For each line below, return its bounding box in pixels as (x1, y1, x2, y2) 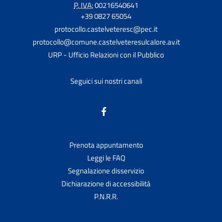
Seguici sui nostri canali (70, 75, 142, 87)
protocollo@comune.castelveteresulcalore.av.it (32, 36, 180, 48)
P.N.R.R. (94, 190, 118, 202)
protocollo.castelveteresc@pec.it (55, 23, 158, 35)
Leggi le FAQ (87, 152, 125, 164)
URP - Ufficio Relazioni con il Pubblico (48, 49, 164, 60)
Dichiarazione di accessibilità (61, 177, 151, 189)
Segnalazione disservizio (68, 165, 144, 176)
